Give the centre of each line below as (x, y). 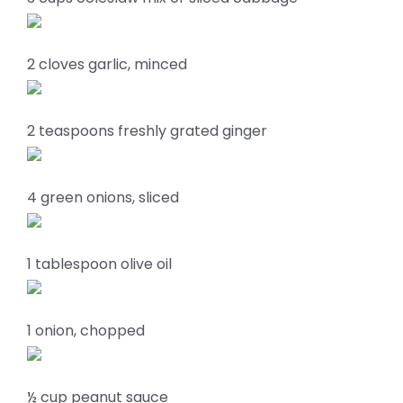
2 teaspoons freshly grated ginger (147, 131)
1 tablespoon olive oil (99, 264)
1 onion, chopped (86, 331)
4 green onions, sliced (103, 197)
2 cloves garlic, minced (107, 64)
